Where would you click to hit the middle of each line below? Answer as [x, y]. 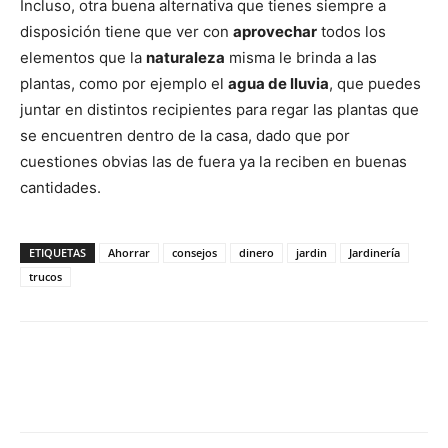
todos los [351, 31]
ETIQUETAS [57, 252]
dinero [256, 252]
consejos [194, 252]
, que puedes [375, 83]
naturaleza [185, 57]
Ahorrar [129, 252]
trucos [45, 276]
